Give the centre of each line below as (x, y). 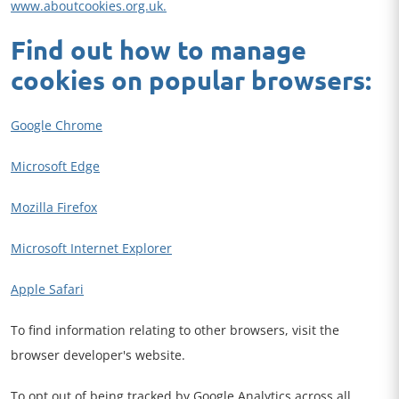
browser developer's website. (98, 355)
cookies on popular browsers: (191, 80)
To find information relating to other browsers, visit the (175, 330)
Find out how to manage (18, 50)
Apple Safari (47, 289)
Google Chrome (57, 125)
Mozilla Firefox (54, 207)
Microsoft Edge (55, 166)
